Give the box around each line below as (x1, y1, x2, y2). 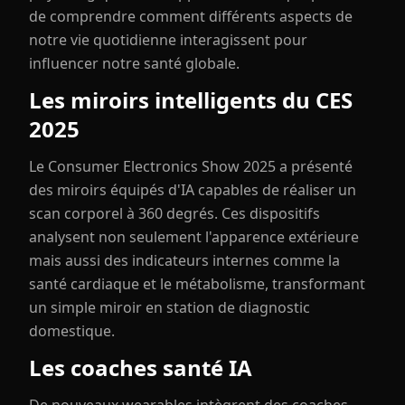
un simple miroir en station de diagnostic (29, 297, 310, 317)
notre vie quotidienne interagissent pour (29, 30, 307, 50)
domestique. (29, 321, 115, 341)
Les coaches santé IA (29, 353, 252, 382)
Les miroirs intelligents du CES (29, 85, 353, 115)
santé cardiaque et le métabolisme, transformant (29, 274, 365, 294)
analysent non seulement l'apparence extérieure (29, 227, 359, 247)
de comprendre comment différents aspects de (29, 6, 353, 26)
